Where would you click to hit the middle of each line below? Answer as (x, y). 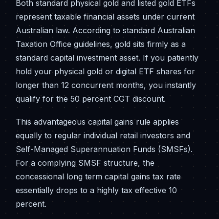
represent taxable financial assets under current (105, 16)
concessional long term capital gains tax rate (98, 176)
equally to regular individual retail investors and (103, 135)
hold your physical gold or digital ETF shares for (105, 71)
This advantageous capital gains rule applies (97, 121)
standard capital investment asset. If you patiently (107, 57)
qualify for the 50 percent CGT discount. (91, 99)
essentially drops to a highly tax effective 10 (96, 190)
